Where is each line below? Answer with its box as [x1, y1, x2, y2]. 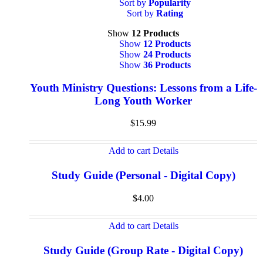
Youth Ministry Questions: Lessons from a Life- [29, 81, 257, 94]
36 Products [143, 60, 191, 70]
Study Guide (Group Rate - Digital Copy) [43, 244, 243, 257]
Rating [156, 8, 183, 18]
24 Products [143, 49, 191, 59]
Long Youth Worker [95, 94, 192, 107]
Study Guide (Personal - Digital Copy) [51, 169, 235, 182]
